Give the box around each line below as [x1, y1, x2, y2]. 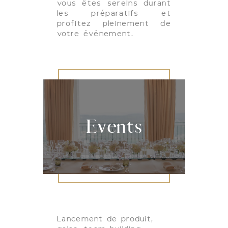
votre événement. [57, 27, 133, 39]
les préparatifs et [57, 7, 171, 18]
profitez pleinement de [57, 17, 171, 28]
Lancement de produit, [57, 213, 154, 224]
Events [85, 113, 142, 139]
